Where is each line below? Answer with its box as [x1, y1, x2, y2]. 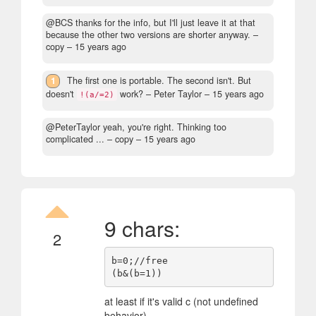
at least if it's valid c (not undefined [104, 294, 258, 309]
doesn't [46, 87, 77, 101]
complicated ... [46, 133, 104, 146]
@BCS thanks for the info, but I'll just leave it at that [46, 16, 255, 30]
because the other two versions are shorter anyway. [46, 28, 250, 42]
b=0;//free [111, 255, 168, 266]
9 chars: [104, 213, 180, 244]
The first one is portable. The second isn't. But [67, 74, 252, 87]
